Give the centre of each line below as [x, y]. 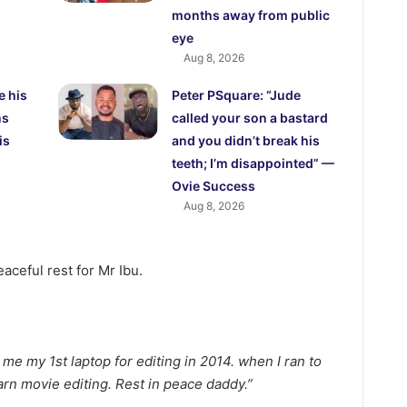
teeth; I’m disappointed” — [253, 164]
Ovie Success [214, 186]
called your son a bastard [250, 118]
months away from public [251, 15]
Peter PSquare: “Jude [237, 95]
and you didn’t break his [246, 141]
